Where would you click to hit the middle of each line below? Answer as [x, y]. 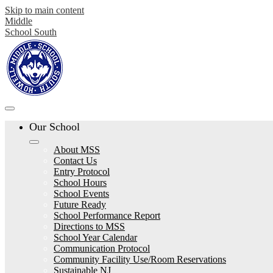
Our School [55, 127]
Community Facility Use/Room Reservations [140, 259]
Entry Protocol [82, 172]
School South [31, 32]
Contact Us [75, 161]
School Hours [80, 183]
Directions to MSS [89, 226]
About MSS [77, 150]
